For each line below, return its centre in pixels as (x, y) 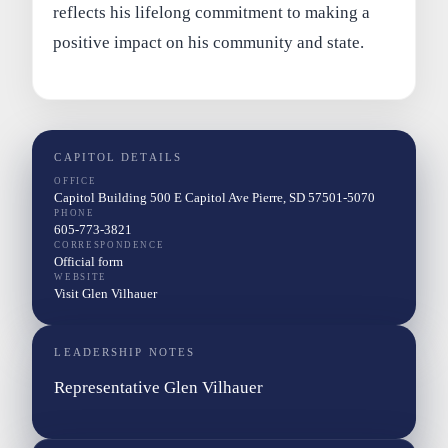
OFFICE (75, 181)
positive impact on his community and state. (209, 42)
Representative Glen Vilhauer (159, 388)
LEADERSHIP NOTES (125, 353)
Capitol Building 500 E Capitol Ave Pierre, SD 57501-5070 (215, 198)
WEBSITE (80, 277)
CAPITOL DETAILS (118, 158)
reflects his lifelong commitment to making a (212, 12)
